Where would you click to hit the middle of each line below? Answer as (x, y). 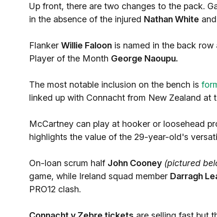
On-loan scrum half (68, 163)
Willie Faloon (86, 45)
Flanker (45, 45)
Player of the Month (70, 58)
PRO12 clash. (55, 189)
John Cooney (135, 163)
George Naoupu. (145, 58)
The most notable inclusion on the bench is (115, 85)
